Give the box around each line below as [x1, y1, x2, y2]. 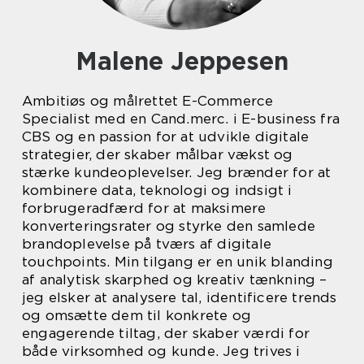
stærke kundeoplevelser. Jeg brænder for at [22, 164, 331, 180]
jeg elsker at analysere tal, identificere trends [22, 289, 337, 305]
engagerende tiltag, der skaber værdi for [22, 325, 310, 341]
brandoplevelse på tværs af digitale [22, 236, 272, 252]
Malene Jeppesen [97, 46, 288, 76]
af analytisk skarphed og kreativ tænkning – [22, 271, 327, 288]
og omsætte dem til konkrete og [22, 307, 251, 323]
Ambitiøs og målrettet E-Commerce [22, 93, 274, 109]
